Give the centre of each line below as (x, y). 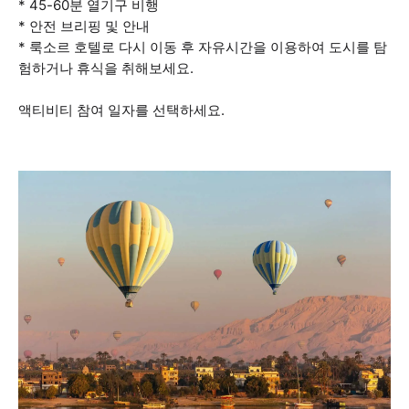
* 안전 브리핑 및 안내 (84, 26)
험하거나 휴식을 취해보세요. (106, 68)
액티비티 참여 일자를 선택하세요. (121, 110)
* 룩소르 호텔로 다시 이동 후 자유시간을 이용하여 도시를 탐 (203, 47)
